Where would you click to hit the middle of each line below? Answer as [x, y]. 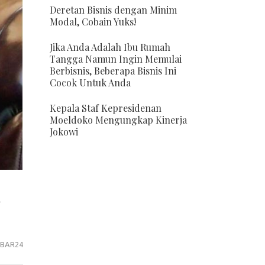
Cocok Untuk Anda [90, 83]
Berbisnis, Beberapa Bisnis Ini [113, 71]
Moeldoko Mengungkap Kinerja [118, 120]
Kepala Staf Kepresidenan [105, 108]
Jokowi [64, 132]
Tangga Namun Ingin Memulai [115, 59]
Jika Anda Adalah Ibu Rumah [110, 47]
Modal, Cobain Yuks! [93, 22]
